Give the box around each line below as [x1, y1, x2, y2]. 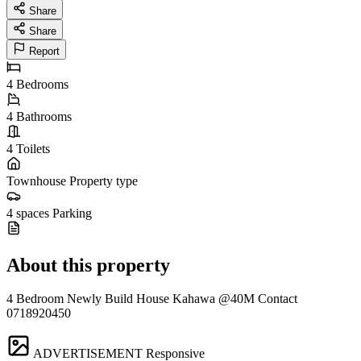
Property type [69, 173, 138, 188]
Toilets [16, 141, 50, 156]
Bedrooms [16, 77, 68, 91]
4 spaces [6, 205, 49, 220]
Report [29, 44, 60, 57]
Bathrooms [16, 109, 72, 123]
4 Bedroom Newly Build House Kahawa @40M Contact [6, 292, 297, 306]
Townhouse [6, 173, 66, 188]
